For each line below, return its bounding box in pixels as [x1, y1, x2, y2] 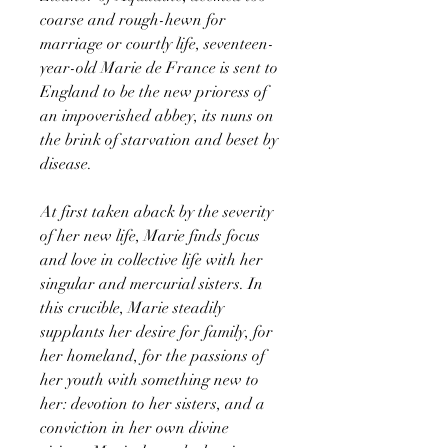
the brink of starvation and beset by [40, 129, 278, 150]
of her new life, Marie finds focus [40, 225, 260, 246]
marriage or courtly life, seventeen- [40, 33, 274, 54]
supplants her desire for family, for [40, 321, 273, 342]
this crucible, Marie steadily [40, 297, 224, 318]
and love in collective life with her [40, 249, 263, 270]
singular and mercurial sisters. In [40, 273, 263, 294]
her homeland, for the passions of [40, 345, 265, 366]
